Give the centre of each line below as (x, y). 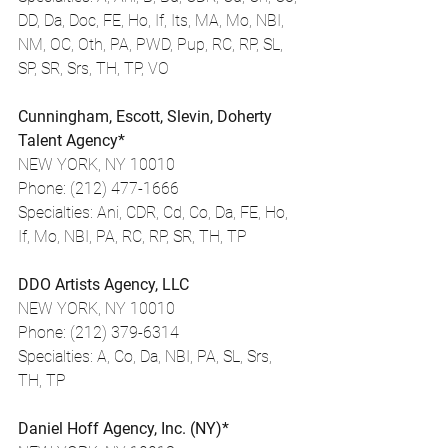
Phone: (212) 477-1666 (98, 188)
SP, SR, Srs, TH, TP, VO (93, 68)
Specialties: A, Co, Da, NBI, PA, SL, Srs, (147, 356)
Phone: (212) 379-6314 (98, 332)
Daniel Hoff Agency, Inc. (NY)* (123, 428)
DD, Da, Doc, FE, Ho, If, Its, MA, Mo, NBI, (153, 20)
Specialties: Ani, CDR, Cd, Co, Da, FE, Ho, (155, 212)
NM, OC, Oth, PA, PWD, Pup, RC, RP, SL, (152, 44)
